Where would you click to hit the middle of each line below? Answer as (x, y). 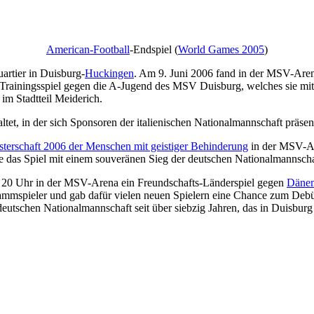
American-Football (88, 50)
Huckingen (109, 74)
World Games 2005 (221, 50)
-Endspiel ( (154, 50)
